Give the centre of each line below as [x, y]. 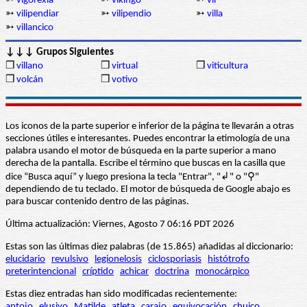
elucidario [25, 260]
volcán [30, 80]
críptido [98, 272]
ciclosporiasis [175, 260]
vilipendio [132, 14]
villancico [35, 28]
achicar [134, 272]
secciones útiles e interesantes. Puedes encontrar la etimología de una [148, 139]
